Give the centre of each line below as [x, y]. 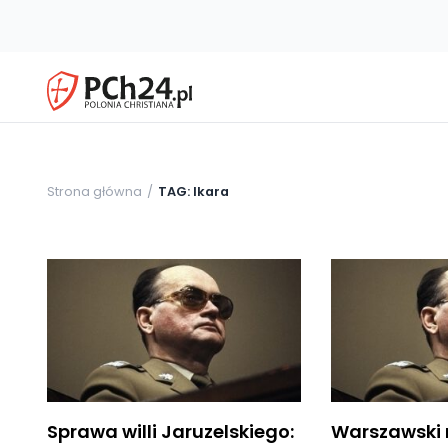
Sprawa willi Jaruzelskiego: [170, 431]
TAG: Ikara [193, 191]
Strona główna [94, 191]
